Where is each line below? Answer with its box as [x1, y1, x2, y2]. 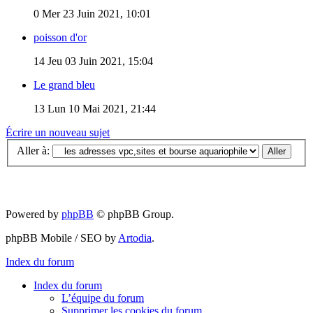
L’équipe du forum [61, 292, 144, 305]
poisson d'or [34, 31, 87, 43]
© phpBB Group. [94, 208, 174, 221]
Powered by [6, 208, 61, 221]
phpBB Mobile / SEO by [6, 232, 118, 245]
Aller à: [17, 145, 50, 157]
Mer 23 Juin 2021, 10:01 [39, 7, 151, 20]
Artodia [118, 232, 152, 245]
